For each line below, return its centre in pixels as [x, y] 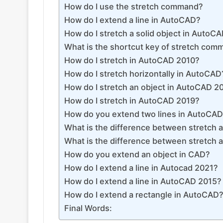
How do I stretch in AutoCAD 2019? [132, 101]
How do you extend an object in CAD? [137, 155]
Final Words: [88, 208]
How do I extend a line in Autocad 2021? [141, 168]
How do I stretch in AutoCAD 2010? [132, 60]
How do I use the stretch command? [134, 7]
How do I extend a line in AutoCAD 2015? [143, 181]
